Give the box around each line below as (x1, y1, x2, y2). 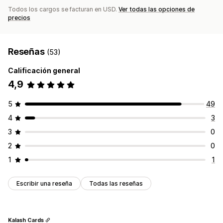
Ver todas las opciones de (118, 5, 195, 13)
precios (8, 14, 30, 22)
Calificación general (8, 66, 80, 75)
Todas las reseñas (89, 180, 143, 188)
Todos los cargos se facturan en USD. (8, 5, 118, 13)
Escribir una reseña (16, 180, 72, 188)
